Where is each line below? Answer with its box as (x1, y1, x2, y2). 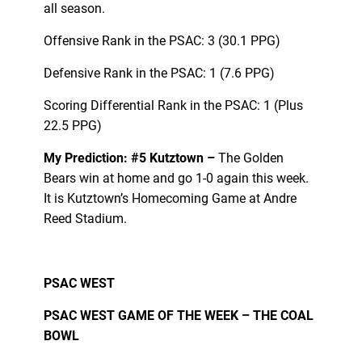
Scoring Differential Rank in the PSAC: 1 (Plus (43, 97, 303, 113)
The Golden (217, 149, 284, 166)
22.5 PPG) (43, 117, 102, 133)
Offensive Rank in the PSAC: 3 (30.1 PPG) (43, 32, 280, 48)
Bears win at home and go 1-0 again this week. (43, 170, 309, 186)
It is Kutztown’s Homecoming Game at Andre (43, 190, 297, 206)
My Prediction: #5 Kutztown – (43, 149, 218, 166)
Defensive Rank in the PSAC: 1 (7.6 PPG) (43, 65, 275, 81)
